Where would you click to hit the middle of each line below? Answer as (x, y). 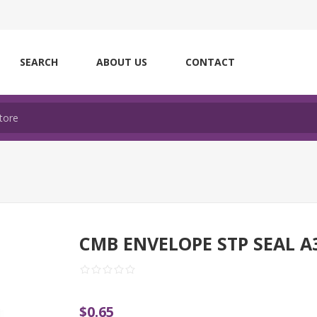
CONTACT (210, 62)
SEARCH (39, 62)
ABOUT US (122, 62)
